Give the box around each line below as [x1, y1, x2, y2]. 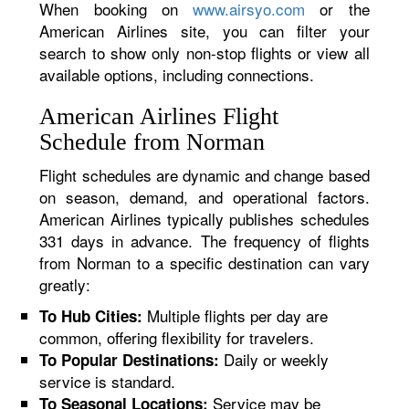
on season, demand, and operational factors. [39, 185, 370, 208]
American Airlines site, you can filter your [39, 19, 370, 42]
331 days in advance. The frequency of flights [39, 229, 370, 252]
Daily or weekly [219, 348, 330, 371]
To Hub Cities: [39, 305, 143, 327]
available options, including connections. [39, 63, 315, 86]
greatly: [39, 273, 91, 296]
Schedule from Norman [39, 129, 266, 155]
